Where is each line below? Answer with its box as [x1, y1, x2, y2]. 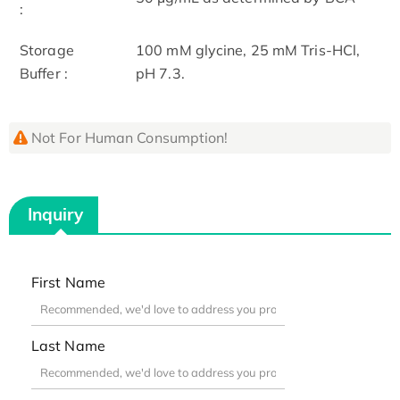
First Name [30, 273, 105, 292]
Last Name [30, 337, 105, 355]
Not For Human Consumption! [30, 128, 229, 146]
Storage [20, 40, 74, 59]
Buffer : [20, 63, 68, 82]
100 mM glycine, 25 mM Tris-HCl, [136, 40, 361, 59]
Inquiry [27, 203, 84, 225]
